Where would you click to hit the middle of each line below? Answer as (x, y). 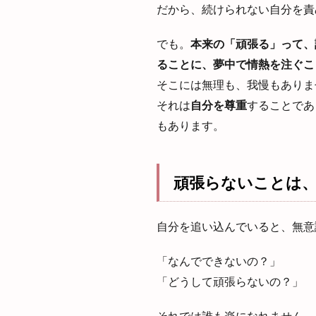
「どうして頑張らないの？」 (230, 281)
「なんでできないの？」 (219, 260)
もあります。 (190, 125)
